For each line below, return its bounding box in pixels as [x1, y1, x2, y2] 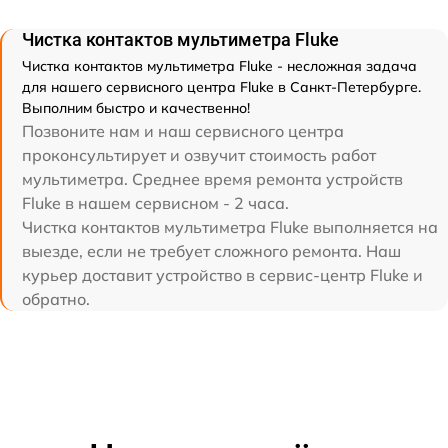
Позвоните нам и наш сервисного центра [22, 121, 344, 141]
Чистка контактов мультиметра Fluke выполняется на [22, 217, 438, 237]
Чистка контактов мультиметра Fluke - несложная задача [22, 57, 417, 75]
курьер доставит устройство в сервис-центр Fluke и [22, 265, 423, 285]
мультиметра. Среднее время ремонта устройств [22, 169, 403, 189]
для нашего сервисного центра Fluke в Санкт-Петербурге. [22, 78, 421, 96]
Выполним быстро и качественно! [22, 99, 250, 117]
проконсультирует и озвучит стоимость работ [22, 145, 376, 165]
